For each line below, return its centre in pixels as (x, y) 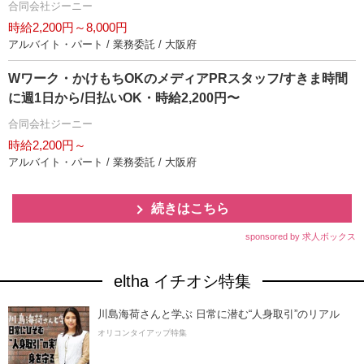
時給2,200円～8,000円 (68, 27)
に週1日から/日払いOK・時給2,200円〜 (124, 98)
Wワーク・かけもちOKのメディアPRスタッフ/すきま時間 (178, 78)
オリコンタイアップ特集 (142, 333)
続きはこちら (190, 208)
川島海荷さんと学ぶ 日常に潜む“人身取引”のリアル (219, 314)
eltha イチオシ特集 (182, 281)
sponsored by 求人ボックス (301, 236)
